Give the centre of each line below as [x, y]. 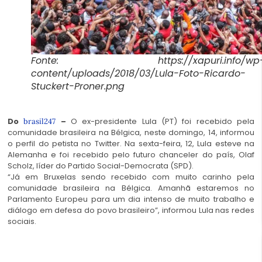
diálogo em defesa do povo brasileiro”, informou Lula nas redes [131, 211]
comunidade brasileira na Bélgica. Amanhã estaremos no [131, 188]
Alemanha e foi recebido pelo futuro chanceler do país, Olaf [131, 155]
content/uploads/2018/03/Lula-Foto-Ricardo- [138, 74]
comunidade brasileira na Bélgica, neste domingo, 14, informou [131, 133]
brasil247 [40, 122]
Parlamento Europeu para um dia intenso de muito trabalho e [131, 199]
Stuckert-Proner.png [78, 87]
